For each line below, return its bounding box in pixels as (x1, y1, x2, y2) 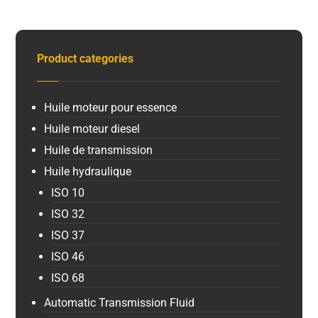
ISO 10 (51, 185, 85, 199)
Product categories (37, 51, 134, 65)
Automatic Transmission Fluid (44, 295, 195, 309)
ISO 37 (51, 228, 85, 242)
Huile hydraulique (44, 164, 132, 178)
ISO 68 (51, 270, 85, 285)
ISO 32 (51, 207, 85, 221)
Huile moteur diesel (44, 121, 141, 136)
